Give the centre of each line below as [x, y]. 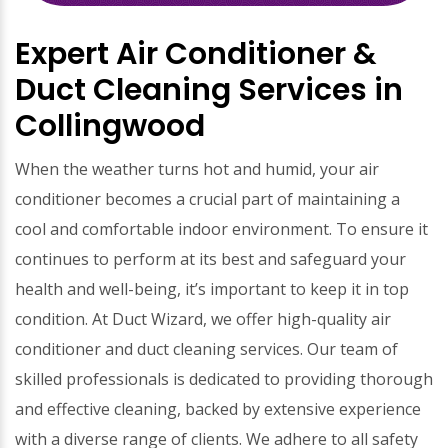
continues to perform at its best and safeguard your [210, 259]
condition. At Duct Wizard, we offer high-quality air [203, 319]
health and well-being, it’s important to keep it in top [212, 289]
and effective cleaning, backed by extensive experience [218, 409]
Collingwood [110, 126]
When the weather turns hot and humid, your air [197, 169]
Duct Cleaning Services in [209, 90]
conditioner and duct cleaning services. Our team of [206, 349]
